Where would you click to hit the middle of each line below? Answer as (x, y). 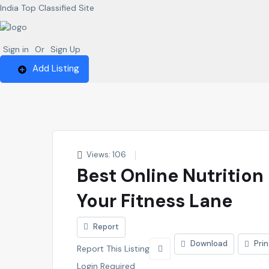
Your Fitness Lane (155, 201)
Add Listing (56, 69)
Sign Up (65, 50)
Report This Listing (113, 248)
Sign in (16, 50)
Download (208, 244)
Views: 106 (105, 154)
